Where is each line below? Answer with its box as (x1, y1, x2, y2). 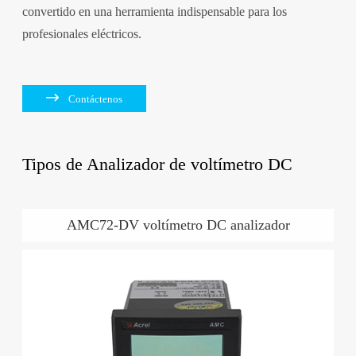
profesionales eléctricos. (21, 26, 141, 41)
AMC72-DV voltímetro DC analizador (66, 216, 290, 233)
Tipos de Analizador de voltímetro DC (21, 153, 292, 174)
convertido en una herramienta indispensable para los (21, 4, 287, 18)
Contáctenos (68, 92, 122, 105)
